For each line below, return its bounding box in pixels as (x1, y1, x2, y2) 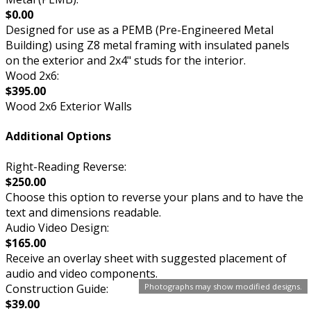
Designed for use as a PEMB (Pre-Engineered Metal (6, 22, 274, 38)
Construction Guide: (6, 280, 108, 296)
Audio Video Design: (6, 219, 109, 235)
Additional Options (6, 128, 111, 144)
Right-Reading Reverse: (6, 158, 126, 174)
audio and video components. (6, 265, 158, 281)
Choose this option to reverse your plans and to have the (6, 189, 303, 205)
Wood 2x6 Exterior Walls (6, 99, 132, 115)
